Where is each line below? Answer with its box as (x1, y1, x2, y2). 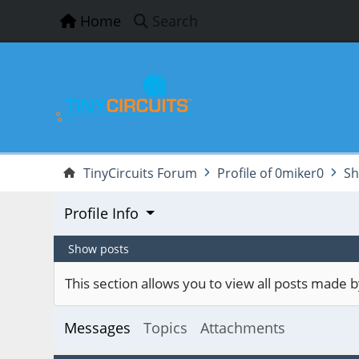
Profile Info (63, 204, 139, 224)
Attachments (200, 317, 285, 337)
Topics (143, 317, 188, 337)
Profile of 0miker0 (216, 163, 324, 182)
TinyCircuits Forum (83, 163, 198, 182)
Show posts (68, 240, 130, 256)
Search (152, 11, 199, 30)
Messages (63, 317, 131, 337)
